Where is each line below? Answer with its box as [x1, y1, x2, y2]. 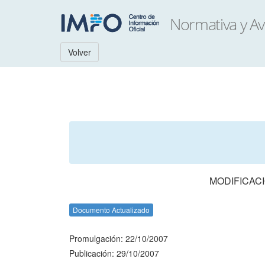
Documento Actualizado [73, 205, 150, 215]
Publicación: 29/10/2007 [69, 247, 159, 259]
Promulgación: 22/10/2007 [69, 232, 168, 244]
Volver [68, 46, 91, 58]
